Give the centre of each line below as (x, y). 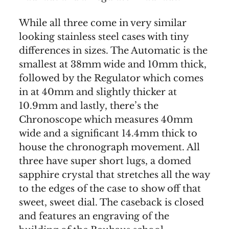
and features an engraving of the (94, 216)
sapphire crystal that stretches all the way (114, 175)
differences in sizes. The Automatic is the (113, 50)
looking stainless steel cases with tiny (104, 37)
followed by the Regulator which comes (111, 78)
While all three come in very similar (103, 23)
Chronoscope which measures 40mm (106, 119)
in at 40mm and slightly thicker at (98, 92)
